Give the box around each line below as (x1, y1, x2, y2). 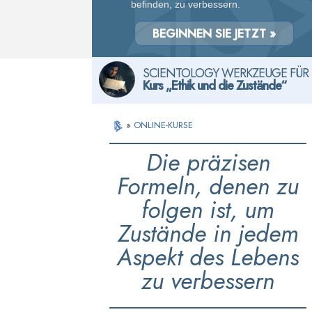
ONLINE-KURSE (134, 118, 194, 132)
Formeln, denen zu (117, 169, 299, 203)
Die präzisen (146, 146, 270, 180)
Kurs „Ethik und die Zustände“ (143, 77, 286, 95)
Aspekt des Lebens (117, 240, 299, 274)
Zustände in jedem (117, 217, 299, 251)
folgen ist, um (141, 193, 275, 227)
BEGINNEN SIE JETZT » (153, 25, 276, 42)
